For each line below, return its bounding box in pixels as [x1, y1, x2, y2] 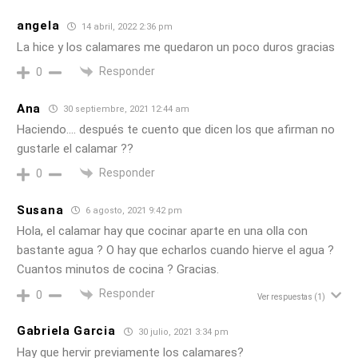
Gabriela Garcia [17, 324, 116, 339]
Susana [17, 202, 64, 217]
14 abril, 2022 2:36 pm [79, 21, 173, 32]
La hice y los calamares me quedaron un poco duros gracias [17, 39, 335, 54]
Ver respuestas [257, 292, 312, 301]
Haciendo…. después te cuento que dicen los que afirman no [17, 122, 335, 137]
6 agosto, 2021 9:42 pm [83, 205, 183, 217]
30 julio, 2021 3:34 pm [135, 326, 229, 337]
